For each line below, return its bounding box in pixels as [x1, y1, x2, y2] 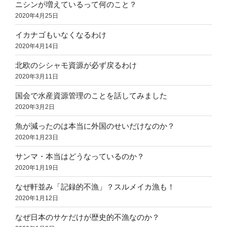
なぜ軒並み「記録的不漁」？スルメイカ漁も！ [15, 182, 175, 191]
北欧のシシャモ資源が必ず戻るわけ [15, 60, 137, 69]
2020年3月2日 [15, 103, 55, 110]
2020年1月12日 [15, 194, 58, 202]
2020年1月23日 [15, 133, 58, 141]
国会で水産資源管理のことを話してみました [15, 91, 167, 100]
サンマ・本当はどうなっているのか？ [15, 152, 144, 161]
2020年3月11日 [15, 72, 58, 80]
